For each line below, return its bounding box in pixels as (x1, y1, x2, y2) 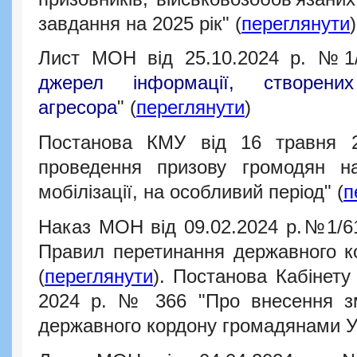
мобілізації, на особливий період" (38, 182, 337, 203)
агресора (38, 97, 117, 119)
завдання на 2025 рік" (38, 13, 235, 34)
